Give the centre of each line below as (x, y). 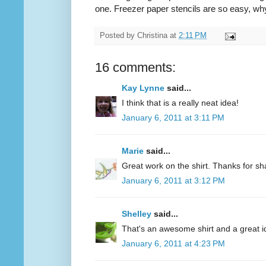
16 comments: (135, 68)
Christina (152, 36)
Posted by (118, 36)
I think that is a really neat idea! (180, 103)
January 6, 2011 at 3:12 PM (173, 181)
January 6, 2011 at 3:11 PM (173, 118)
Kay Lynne (143, 88)
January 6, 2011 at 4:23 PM (173, 244)
